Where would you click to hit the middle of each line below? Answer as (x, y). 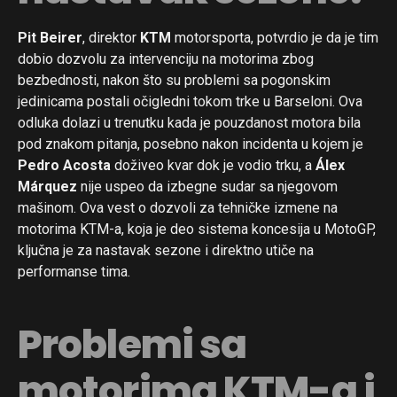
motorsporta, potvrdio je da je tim (275, 37)
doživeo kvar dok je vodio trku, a (213, 165)
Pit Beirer (50, 37)
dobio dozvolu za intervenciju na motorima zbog (166, 58)
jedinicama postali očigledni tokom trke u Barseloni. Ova (190, 101)
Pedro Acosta (64, 165)
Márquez (47, 186)
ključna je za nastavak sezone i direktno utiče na (166, 250)
